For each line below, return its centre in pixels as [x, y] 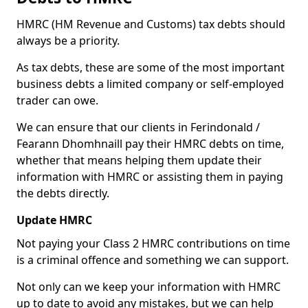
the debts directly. [63, 193]
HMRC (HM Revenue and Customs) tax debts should [151, 24]
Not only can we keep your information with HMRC [148, 287]
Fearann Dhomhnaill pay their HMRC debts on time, [150, 144]
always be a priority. [68, 41]
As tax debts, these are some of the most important [151, 67]
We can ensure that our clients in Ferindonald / [138, 127]
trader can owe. [57, 100]
